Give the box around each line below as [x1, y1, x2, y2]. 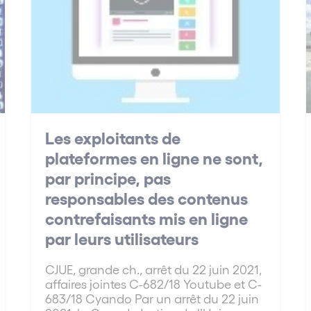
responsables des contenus [45, 187, 249, 208]
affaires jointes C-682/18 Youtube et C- [45, 276, 262, 292]
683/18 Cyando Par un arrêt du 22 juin [45, 291, 260, 306]
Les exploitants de [45, 127, 181, 148]
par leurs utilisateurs [45, 228, 199, 249]
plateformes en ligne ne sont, [45, 147, 264, 168]
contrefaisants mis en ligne [45, 208, 249, 228]
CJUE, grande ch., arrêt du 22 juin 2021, [45, 262, 262, 277]
